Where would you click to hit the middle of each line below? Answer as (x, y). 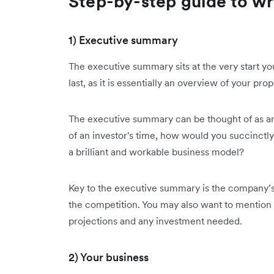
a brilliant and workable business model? (156, 152)
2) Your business (109, 257)
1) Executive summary (123, 40)
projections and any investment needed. (155, 221)
